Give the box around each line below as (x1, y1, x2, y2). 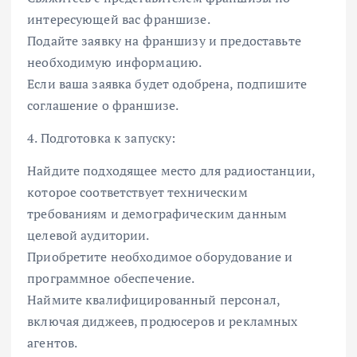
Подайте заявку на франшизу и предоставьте (27, 32, 301, 50)
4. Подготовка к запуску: (27, 129, 176, 147)
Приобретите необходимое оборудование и (27, 248, 293, 266)
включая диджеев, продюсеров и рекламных (27, 312, 298, 331)
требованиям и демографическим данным (27, 205, 288, 223)
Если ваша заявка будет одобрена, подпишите (27, 75, 307, 93)
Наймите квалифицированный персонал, (27, 291, 280, 309)
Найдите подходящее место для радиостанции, (27, 162, 315, 180)
